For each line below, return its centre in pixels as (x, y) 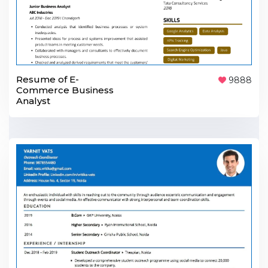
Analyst (33, 100)
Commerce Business (65, 90)
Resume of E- (48, 79)
